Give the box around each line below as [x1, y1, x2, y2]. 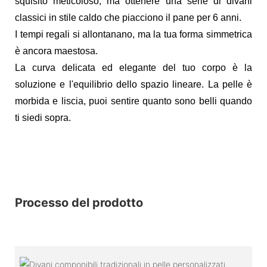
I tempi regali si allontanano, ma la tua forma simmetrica [15, 29, 252, 39]
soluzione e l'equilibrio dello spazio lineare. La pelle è [15, 79, 252, 89]
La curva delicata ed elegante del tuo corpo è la [15, 62, 252, 73]
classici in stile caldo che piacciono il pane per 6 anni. [15, 12, 241, 23]
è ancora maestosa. [15, 45, 98, 56]
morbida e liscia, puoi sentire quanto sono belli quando [15, 95, 252, 106]
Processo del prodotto [15, 195, 143, 210]
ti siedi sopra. [15, 112, 71, 123]
